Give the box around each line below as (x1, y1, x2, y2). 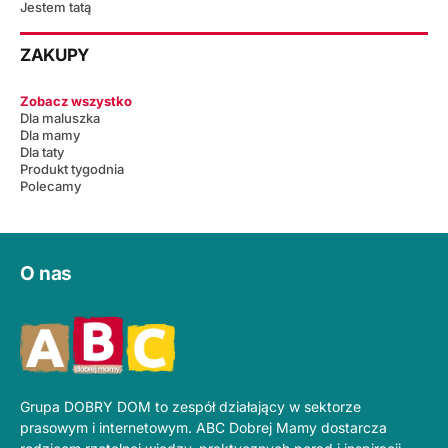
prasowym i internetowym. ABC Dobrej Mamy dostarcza (20, 418, 387, 436)
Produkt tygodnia (20, 161, 124, 178)
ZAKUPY (20, 45, 89, 66)
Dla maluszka (20, 110, 100, 127)
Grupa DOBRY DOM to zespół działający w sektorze (20, 397, 361, 415)
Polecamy (20, 178, 81, 195)
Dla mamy (20, 127, 80, 144)
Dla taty (20, 144, 64, 161)
